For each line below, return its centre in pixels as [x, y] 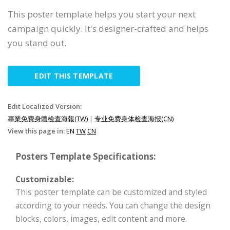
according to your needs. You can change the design [113, 205]
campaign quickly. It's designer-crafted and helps [108, 28]
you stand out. [37, 43]
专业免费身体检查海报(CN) [134, 118]
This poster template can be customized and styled [111, 192]
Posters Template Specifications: [86, 156]
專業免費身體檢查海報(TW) [48, 118]
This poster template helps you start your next [102, 14]
